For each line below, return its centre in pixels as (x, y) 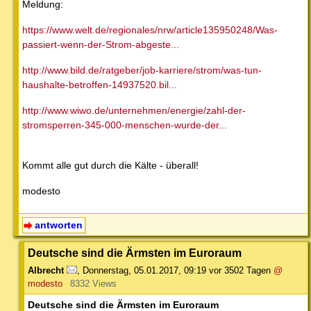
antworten (58, 225)
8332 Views (93, 283)
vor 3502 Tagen (240, 270)
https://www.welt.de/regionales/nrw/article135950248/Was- (150, 30)
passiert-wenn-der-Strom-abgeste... (101, 44)
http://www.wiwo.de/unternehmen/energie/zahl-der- (134, 110)
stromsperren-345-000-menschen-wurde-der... (125, 125)
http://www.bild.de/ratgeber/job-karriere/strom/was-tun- (142, 70)
